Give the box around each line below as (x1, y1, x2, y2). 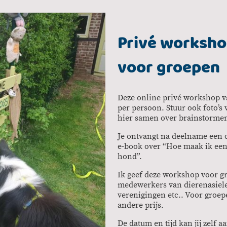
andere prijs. (118, 200, 164, 211)
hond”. (118, 152, 142, 162)
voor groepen (118, 55, 220, 80)
